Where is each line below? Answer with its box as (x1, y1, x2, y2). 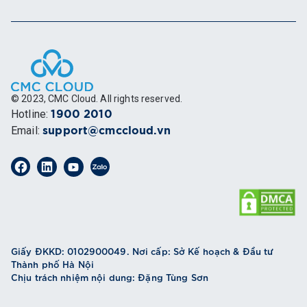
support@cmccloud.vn (42, 125, 171, 136)
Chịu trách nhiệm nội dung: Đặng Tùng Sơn (11, 271, 208, 284)
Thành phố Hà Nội (11, 258, 94, 271)
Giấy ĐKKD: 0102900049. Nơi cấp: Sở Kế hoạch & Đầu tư (11, 245, 274, 258)
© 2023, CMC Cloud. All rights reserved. (11, 93, 183, 104)
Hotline (11, 107, 47, 121)
